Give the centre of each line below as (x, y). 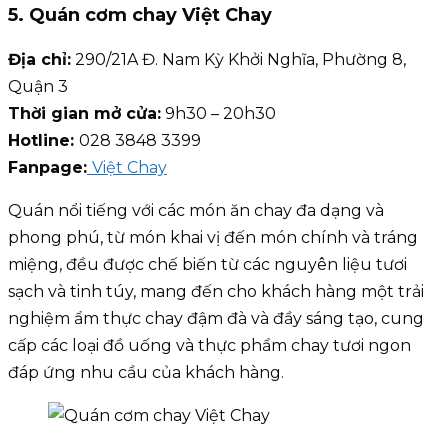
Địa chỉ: (39, 60)
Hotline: (43, 141)
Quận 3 (38, 87)
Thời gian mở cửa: (84, 114)
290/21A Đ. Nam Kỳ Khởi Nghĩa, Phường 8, (238, 60)
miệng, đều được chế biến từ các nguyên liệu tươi (207, 265)
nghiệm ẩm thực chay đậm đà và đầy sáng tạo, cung (216, 319)
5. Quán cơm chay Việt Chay (140, 15)
